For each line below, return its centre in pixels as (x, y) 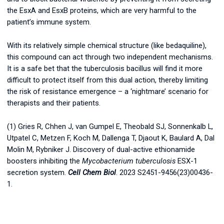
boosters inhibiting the (44, 161)
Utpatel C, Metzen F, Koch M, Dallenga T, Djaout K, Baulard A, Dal (111, 138)
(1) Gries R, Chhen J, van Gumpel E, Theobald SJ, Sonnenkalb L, (110, 127)
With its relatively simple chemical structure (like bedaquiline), (107, 46)
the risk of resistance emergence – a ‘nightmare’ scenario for (108, 92)
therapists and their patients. (54, 103)
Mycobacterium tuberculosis (129, 161)
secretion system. (37, 173)
